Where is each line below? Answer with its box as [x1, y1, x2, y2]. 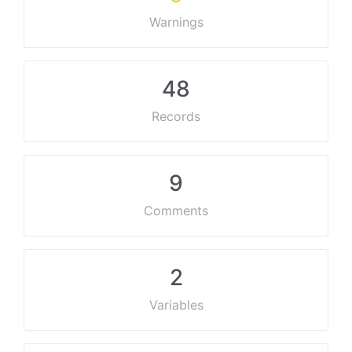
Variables [148, 297, 203, 313]
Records [152, 108, 200, 124]
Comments [144, 203, 208, 218]
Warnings [148, 14, 203, 30]
